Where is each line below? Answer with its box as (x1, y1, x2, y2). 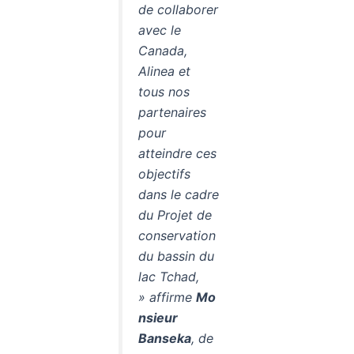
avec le (138, 22, 181, 39)
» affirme (138, 289, 196, 306)
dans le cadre (138, 186, 219, 203)
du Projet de (138, 207, 212, 224)
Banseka (138, 330, 191, 347)
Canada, (138, 43, 187, 59)
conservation (138, 228, 216, 244)
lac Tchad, (138, 269, 199, 285)
